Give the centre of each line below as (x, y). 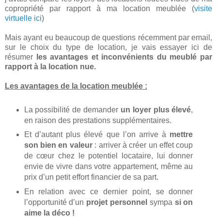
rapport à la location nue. (50, 66)
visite (203, 8)
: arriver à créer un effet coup (143, 145)
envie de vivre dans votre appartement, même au (108, 167)
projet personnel (118, 202)
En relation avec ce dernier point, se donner (108, 192)
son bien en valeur (58, 145)
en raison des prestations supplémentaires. (98, 120)
